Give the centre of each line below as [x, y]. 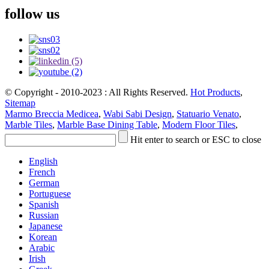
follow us [32, 14]
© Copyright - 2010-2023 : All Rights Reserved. [98, 92]
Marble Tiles [29, 124]
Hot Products [215, 92]
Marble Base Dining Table [107, 124]
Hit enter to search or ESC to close [196, 139]
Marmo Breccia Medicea [52, 113]
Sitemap [20, 103]
